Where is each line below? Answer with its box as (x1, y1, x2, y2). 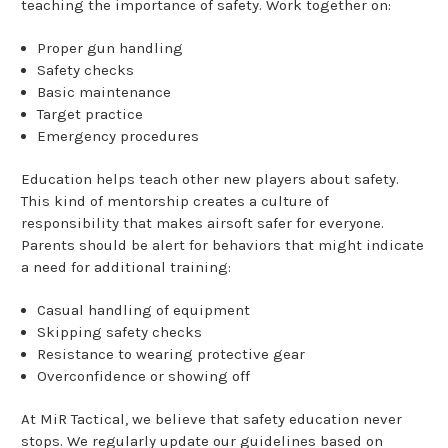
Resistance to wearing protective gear (37, 345, 306, 364)
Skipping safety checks (37, 323, 203, 342)
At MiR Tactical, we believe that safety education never (21, 410, 402, 429)
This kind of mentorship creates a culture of (21, 192, 329, 211)
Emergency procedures (37, 127, 200, 146)
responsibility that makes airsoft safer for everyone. (21, 214, 384, 233)
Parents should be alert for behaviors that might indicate (21, 236, 424, 255)
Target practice (37, 105, 144, 124)
